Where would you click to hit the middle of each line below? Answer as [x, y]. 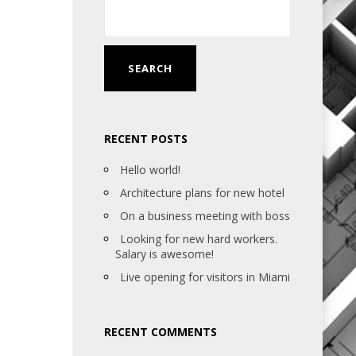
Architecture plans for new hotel [202, 193]
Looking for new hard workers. [199, 239]
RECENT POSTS [146, 139]
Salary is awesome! [164, 254]
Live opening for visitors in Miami [205, 277]
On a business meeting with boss [205, 216]
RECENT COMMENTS [161, 332]
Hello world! [150, 170]
